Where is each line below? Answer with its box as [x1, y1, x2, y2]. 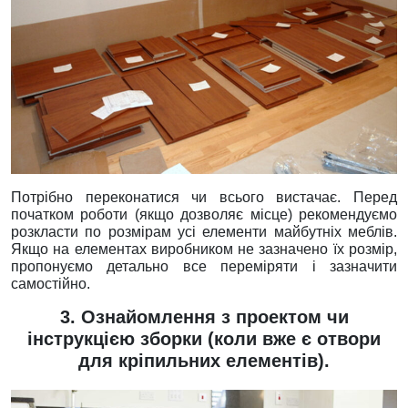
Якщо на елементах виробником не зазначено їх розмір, [11, 241, 397, 257]
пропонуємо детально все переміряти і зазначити [11, 259, 397, 274]
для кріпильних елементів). [78, 351, 330, 371]
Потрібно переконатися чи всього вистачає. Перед [11, 189, 397, 205]
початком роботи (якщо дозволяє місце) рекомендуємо [11, 207, 397, 222]
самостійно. [11, 276, 90, 291]
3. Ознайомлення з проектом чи [59, 307, 349, 327]
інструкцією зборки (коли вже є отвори [27, 329, 381, 349]
